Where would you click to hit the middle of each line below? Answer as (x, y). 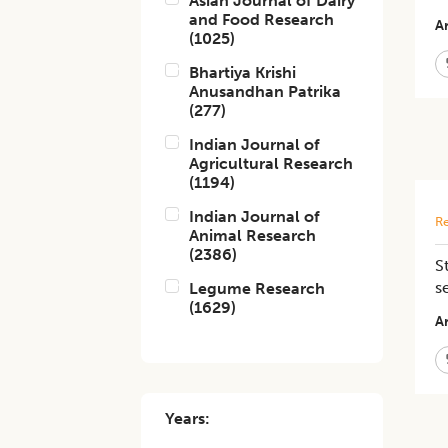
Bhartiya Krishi (243, 72)
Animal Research (253, 235)
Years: (188, 418)
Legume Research (257, 288)
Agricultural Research (271, 163)
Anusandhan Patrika (265, 91)
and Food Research (262, 19)
